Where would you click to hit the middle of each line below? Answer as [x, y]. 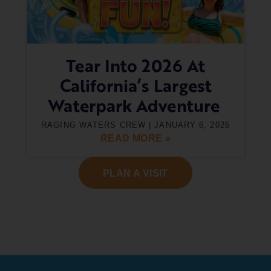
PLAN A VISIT [135, 174]
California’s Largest [135, 86]
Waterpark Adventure [135, 106]
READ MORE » [135, 139]
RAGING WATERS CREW [95, 125]
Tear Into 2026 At [135, 66]
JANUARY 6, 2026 [191, 125]
